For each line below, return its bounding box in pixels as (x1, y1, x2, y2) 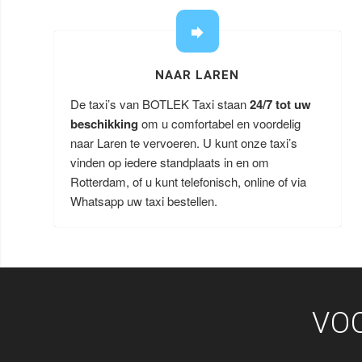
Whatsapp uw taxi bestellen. (70, 192, 217, 209)
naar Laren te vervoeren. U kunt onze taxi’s (70, 134, 297, 151)
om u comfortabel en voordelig (138, 115, 301, 132)
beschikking (70, 115, 138, 133)
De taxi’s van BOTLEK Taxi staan (70, 95, 250, 112)
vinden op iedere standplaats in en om (70, 154, 269, 170)
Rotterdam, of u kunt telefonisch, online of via (70, 173, 306, 190)
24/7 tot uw (250, 95, 311, 113)
